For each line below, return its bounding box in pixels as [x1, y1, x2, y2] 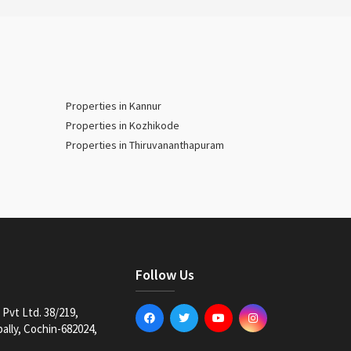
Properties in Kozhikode [65, 118, 179, 132]
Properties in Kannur [65, 99, 161, 113]
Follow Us [135, 266, 194, 284]
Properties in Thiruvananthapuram [65, 138, 224, 152]
